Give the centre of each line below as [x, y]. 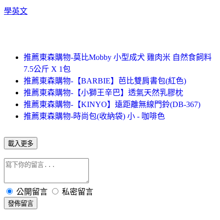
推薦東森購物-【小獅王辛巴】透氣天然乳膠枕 [103, 92]
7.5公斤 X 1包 [47, 69]
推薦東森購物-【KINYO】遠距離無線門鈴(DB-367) [112, 104]
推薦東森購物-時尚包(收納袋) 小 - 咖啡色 [94, 116]
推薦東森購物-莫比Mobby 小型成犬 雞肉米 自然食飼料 [118, 57]
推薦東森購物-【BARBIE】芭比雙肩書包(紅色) [105, 81]
